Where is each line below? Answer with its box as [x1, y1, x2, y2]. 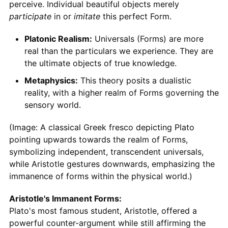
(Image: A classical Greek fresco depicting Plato [9, 122, 194, 132]
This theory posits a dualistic [77, 75, 191, 85]
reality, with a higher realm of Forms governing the [24, 87, 219, 98]
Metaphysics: [24, 75, 78, 85]
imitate [73, 11, 100, 21]
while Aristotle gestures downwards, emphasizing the [9, 158, 215, 169]
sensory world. [24, 99, 81, 110]
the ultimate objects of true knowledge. [24, 58, 177, 68]
